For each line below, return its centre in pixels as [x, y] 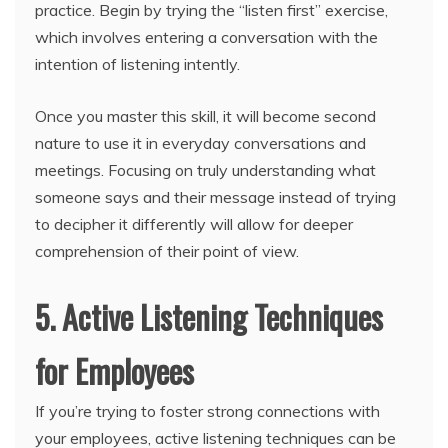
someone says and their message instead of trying [215, 197]
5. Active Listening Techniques [209, 316]
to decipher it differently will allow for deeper [194, 224]
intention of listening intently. [137, 64]
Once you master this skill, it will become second [205, 116]
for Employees [114, 370]
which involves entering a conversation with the [206, 37]
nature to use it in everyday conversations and [200, 143]
